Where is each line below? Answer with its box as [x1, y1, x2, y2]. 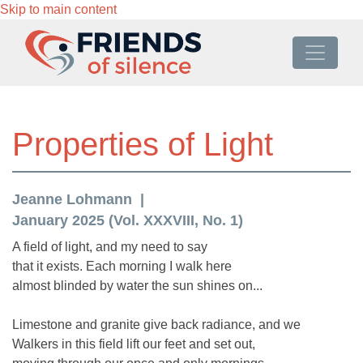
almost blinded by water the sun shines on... [12, 278, 263, 293]
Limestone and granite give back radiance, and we [12, 317, 301, 331]
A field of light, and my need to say [12, 239, 207, 254]
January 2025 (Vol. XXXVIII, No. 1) [12, 211, 243, 228]
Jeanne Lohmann [12, 190, 132, 207]
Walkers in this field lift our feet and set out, [12, 336, 255, 351]
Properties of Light [12, 126, 273, 163]
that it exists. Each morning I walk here [12, 258, 232, 273]
